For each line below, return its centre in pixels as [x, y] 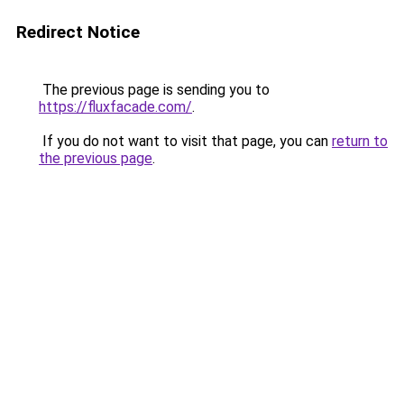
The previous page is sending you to [154, 90]
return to [360, 141]
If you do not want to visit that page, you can [185, 141]
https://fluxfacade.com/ [115, 107]
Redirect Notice [78, 32]
